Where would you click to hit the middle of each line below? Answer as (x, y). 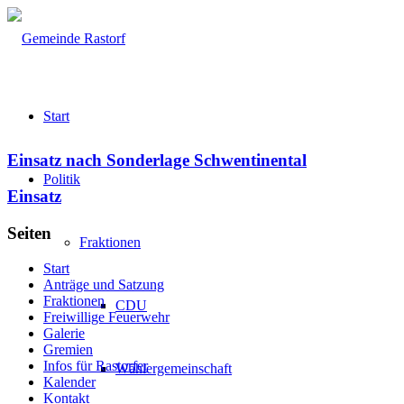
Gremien (68, 349)
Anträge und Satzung (104, 284)
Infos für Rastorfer (96, 365)
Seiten (29, 234)
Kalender (69, 381)
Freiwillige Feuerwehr (106, 317)
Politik (62, 179)
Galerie (64, 333)
